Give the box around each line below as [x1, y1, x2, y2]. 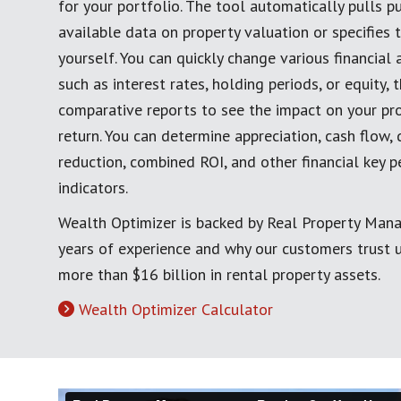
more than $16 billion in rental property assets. [58, 264, 380, 286]
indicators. [58, 177, 128, 199]
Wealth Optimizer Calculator [79, 299, 273, 320]
